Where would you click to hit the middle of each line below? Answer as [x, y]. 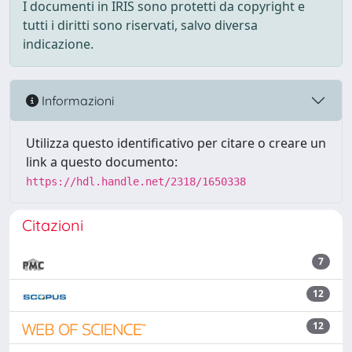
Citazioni [53, 225]
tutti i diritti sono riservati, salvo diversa [140, 25]
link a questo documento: [102, 162]
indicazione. [58, 44]
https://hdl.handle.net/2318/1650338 [136, 181]
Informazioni [76, 100]
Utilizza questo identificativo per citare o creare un [176, 143]
